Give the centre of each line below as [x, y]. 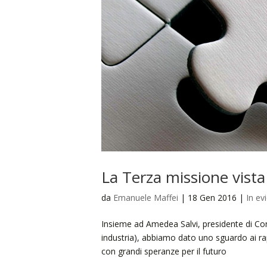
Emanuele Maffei [145, 197]
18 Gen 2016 [212, 197]
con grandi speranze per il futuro [164, 251]
